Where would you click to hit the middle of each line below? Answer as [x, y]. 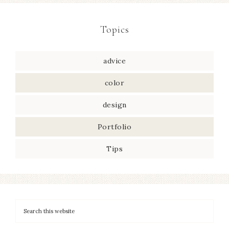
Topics [114, 30]
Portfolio [114, 127]
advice [114, 61]
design [114, 105]
